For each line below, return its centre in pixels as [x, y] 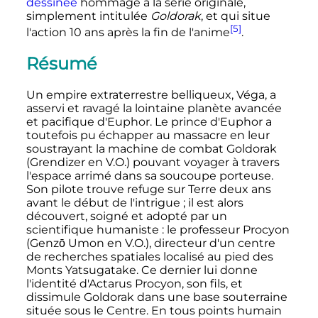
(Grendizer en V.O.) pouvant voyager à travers [153, 163]
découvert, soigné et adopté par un [126, 216]
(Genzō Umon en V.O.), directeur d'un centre [150, 243]
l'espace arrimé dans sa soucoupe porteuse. [149, 176]
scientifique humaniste [92, 230]
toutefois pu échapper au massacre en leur [148, 136]
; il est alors [213, 203]
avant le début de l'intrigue [103, 203]
